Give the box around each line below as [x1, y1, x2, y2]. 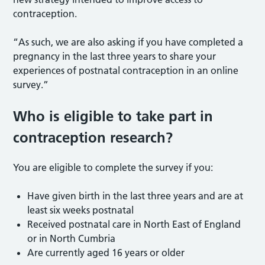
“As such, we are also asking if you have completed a [13, 35, 244, 48]
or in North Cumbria [27, 232, 116, 244]
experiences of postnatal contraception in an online [13, 64, 239, 76]
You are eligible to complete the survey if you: [13, 161, 214, 173]
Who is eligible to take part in [13, 107, 214, 125]
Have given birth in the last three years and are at [27, 189, 244, 202]
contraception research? [13, 128, 173, 146]
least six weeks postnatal [27, 203, 134, 216]
